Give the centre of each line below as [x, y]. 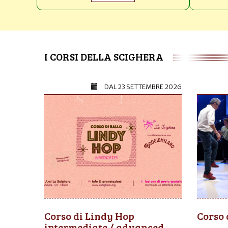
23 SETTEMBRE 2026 [150, 87]
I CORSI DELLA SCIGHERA [104, 56]
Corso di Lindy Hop [89, 216]
